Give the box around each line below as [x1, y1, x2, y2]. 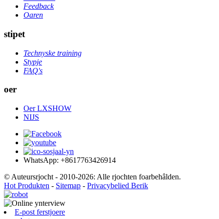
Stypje [23, 57, 42, 66]
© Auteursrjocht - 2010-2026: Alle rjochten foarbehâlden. [4, 172, 181, 181]
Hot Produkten [4, 181, 49, 190]
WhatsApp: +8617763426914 [23, 155, 116, 164]
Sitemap [56, 181, 81, 190]
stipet [4, 28, 25, 39]
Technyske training [23, 48, 82, 57]
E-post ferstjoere [15, 207, 65, 216]
